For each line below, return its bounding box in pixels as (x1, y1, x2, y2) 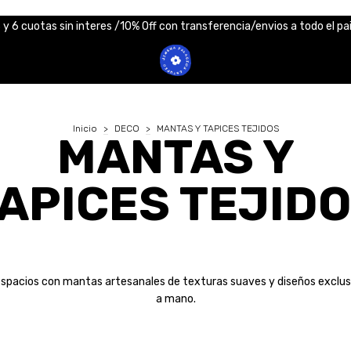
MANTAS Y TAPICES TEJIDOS (156, 122, 279, 134)
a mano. (155, 291, 196, 306)
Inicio (72, 122, 97, 134)
